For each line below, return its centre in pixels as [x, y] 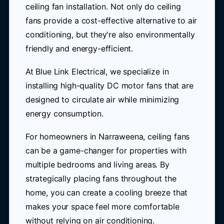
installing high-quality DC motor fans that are [109, 85]
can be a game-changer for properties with [106, 150]
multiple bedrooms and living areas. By [97, 164]
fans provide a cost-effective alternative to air [111, 20]
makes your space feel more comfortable [102, 206]
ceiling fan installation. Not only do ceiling [103, 6]
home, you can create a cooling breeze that [106, 192]
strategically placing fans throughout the [101, 178]
